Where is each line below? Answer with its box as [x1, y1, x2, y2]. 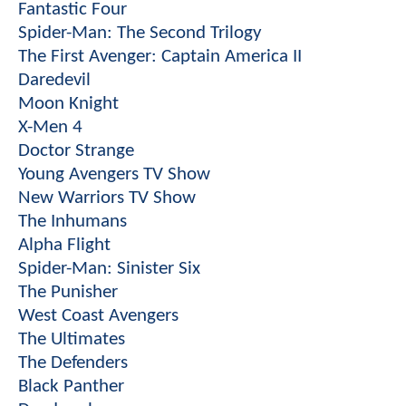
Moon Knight [18, 93, 119, 113]
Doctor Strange [18, 140, 134, 160]
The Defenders [18, 353, 128, 372]
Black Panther [18, 376, 124, 396]
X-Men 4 [18, 117, 82, 137]
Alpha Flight [18, 235, 111, 255]
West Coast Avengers [18, 305, 179, 325]
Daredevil [18, 70, 91, 90]
